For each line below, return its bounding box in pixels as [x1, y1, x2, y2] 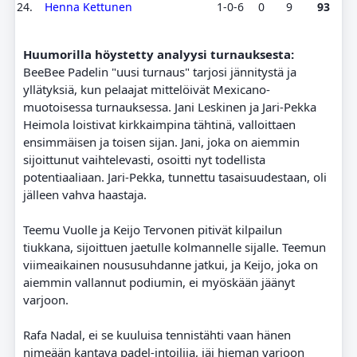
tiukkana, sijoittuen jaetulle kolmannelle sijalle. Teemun [22, 239, 326, 255]
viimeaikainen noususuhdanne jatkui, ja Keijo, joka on [22, 257, 318, 273]
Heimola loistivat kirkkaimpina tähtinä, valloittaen [22, 116, 296, 132]
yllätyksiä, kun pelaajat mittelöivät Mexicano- [22, 81, 270, 97]
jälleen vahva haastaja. [22, 186, 147, 202]
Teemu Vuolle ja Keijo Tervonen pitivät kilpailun [22, 222, 282, 237]
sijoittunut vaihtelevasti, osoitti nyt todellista [22, 151, 265, 167]
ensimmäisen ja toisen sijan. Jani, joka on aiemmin [22, 134, 300, 150]
